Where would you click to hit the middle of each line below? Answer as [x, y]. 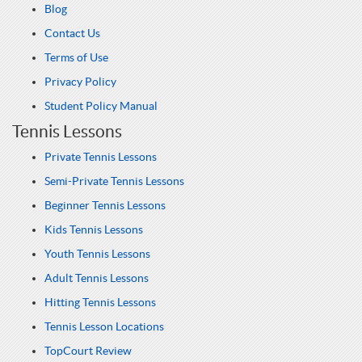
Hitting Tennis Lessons [100, 303]
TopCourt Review [88, 351]
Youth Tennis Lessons [97, 254]
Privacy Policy [80, 82]
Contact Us [72, 34]
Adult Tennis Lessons [97, 278]
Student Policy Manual [101, 106]
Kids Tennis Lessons [94, 230]
